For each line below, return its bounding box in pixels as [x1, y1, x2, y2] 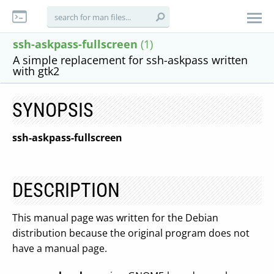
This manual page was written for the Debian [12, 211, 218, 224]
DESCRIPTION [12, 179, 120, 202]
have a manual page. [12, 242, 107, 255]
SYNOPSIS [12, 98, 94, 122]
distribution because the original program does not [12, 226, 250, 240]
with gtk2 [13, 64, 59, 78]
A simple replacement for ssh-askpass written [13, 53, 248, 67]
